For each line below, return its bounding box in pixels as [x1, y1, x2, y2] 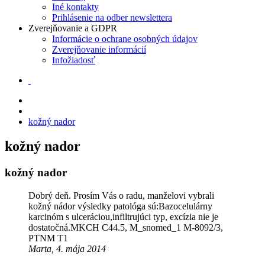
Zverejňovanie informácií [52, 44, 146, 54]
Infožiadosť [52, 54, 95, 65]
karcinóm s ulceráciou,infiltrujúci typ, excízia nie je [28, 212, 218, 222]
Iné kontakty [52, 1, 99, 12]
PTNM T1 [28, 233, 68, 244]
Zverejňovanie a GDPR [28, 22, 117, 33]
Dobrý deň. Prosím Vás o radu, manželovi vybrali [28, 190, 214, 201]
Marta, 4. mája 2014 [28, 244, 106, 254]
